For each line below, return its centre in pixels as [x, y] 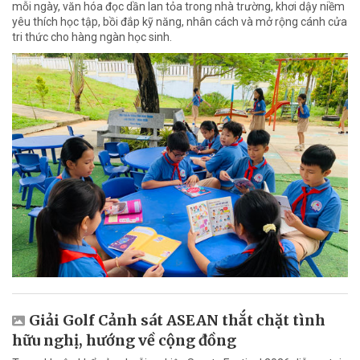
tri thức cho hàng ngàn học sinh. [92, 37]
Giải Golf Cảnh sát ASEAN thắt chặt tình [177, 320]
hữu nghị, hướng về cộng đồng [124, 340]
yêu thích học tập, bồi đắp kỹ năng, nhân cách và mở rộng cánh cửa [180, 22]
